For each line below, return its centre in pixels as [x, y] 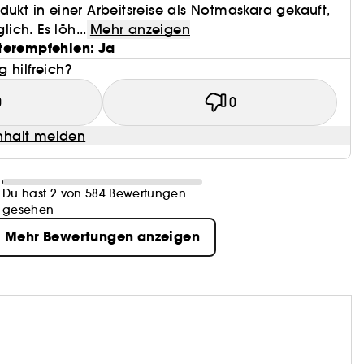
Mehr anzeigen [140, 29]
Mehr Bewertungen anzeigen [102, 236]
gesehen [28, 209]
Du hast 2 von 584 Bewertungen [95, 193]
